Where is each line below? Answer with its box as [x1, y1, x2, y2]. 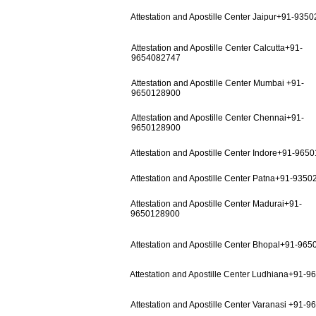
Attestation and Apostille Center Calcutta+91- [131, 42, 303, 53]
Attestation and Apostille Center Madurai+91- [130, 198, 302, 209]
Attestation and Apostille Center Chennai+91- [131, 112, 304, 123]
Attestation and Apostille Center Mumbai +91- [131, 78, 304, 88]
